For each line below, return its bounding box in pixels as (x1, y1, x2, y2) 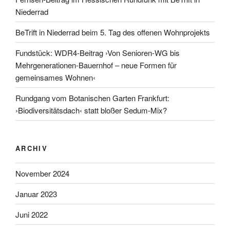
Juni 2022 (15, 208, 48, 220)
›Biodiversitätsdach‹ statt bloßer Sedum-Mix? (15, 104, 167, 116)
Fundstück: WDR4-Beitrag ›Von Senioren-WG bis (15, 47, 180, 58)
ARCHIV (15, 143, 48, 153)
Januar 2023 (15, 188, 57, 199)
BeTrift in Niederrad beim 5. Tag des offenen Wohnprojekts (15, 26, 210, 37)
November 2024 (15, 167, 69, 179)
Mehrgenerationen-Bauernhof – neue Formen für (15, 59, 177, 70)
